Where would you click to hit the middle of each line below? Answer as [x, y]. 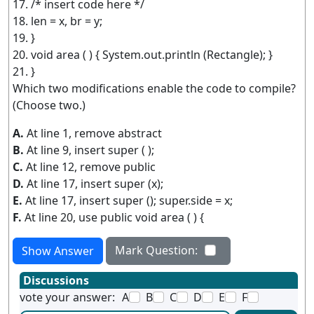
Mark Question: [156, 250]
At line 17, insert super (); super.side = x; [129, 200]
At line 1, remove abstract [94, 133]
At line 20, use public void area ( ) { [114, 217]
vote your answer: [67, 297]
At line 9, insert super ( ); [90, 150]
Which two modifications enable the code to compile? [154, 88]
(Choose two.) [49, 105]
